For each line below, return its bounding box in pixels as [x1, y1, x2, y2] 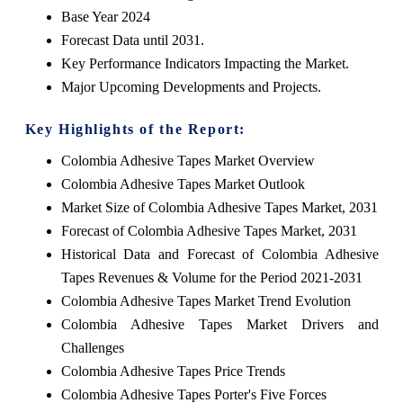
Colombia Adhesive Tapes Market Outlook [60, 175, 305, 192]
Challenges [60, 339, 124, 355]
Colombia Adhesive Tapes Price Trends [60, 363, 285, 379]
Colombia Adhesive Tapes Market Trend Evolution [60, 292, 351, 309]
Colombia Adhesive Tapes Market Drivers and [60, 316, 379, 332]
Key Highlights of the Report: [24, 121, 246, 137]
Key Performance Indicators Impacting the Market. [60, 55, 349, 71]
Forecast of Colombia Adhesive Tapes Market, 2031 [60, 222, 357, 238]
